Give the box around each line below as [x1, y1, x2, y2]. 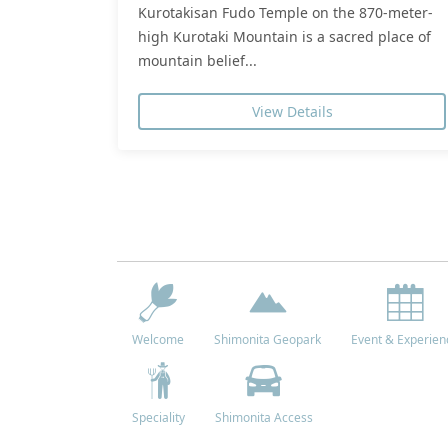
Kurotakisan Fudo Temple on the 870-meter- [138, 2, 433, 22]
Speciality [132, 408, 185, 426]
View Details [251, 101, 333, 121]
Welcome [132, 330, 184, 348]
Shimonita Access [215, 408, 313, 426]
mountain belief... [138, 50, 257, 70]
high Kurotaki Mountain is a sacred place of [138, 26, 431, 46]
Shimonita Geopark [214, 330, 321, 348]
